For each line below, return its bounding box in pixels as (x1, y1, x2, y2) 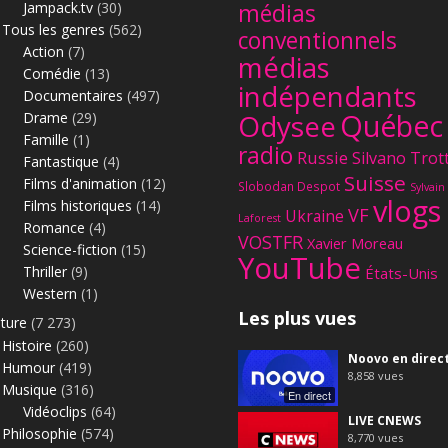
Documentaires (23, 85, 123, 105)
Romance (23, 217, 85, 237)
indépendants (238, 77, 417, 115)
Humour (2, 357, 55, 377)
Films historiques (23, 195, 132, 215)
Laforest (238, 210, 281, 225)
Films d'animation (23, 173, 137, 193)
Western (23, 283, 77, 303)
